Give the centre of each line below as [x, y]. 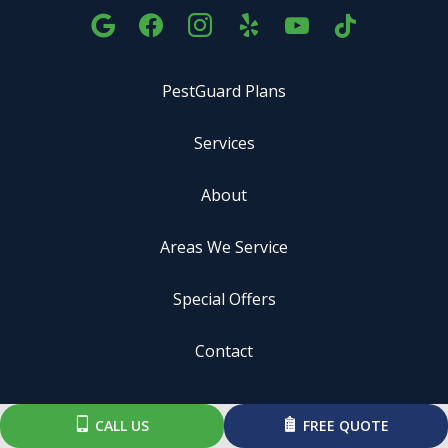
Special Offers [224, 298]
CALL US [121, 425]
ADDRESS [224, 420]
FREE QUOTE [345, 425]
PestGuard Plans [224, 90]
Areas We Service [224, 246]
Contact [224, 350]
